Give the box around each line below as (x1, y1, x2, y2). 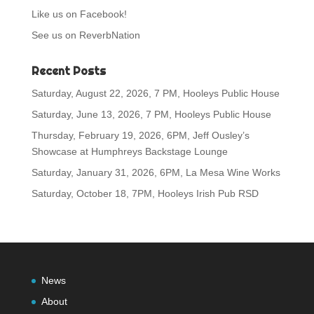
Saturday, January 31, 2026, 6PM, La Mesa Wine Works (31, 166, 280, 178)
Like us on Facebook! (31, 8, 127, 20)
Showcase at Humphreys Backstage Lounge (31, 145, 228, 157)
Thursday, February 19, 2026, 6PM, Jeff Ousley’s (31, 129, 250, 141)
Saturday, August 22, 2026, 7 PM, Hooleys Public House (31, 87, 280, 99)
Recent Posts (31, 63, 106, 78)
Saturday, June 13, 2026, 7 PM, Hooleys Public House (31, 108, 271, 120)
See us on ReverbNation (31, 29, 140, 41)
